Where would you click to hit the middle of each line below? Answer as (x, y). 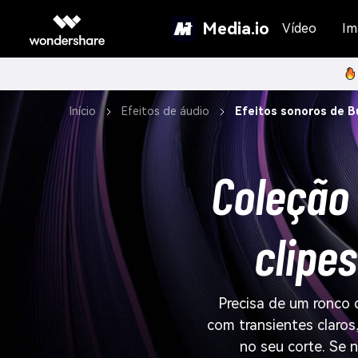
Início (83, 111)
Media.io (236, 28)
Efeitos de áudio (165, 111)
